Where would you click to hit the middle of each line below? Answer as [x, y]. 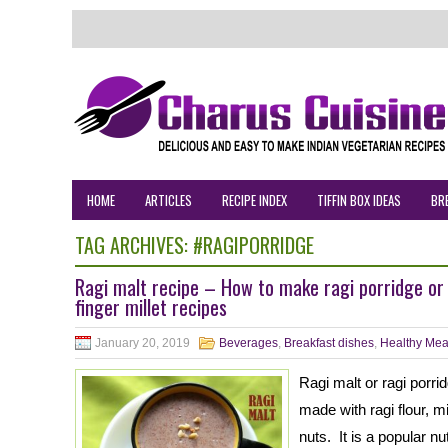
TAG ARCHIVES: [134, 245]
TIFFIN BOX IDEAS [359, 200]
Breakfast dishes [329, 343]
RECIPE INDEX [254, 200]
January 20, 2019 [142, 343]
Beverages [248, 343]
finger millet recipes [151, 307]
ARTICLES [168, 200]
